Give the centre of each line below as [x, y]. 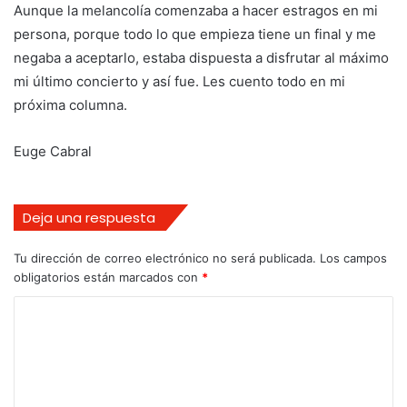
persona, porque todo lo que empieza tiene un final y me [195, 35]
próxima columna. [70, 105]
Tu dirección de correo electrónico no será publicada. [165, 258]
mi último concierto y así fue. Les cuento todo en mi [179, 82]
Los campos [353, 258]
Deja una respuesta [89, 218]
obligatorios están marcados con [108, 278]
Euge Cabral [53, 152]
